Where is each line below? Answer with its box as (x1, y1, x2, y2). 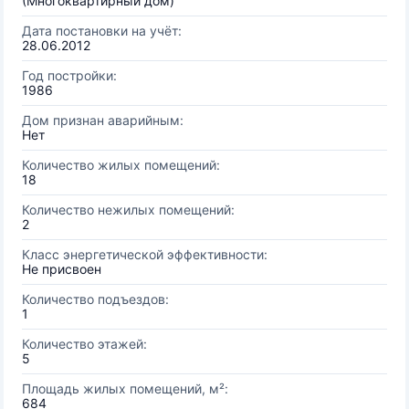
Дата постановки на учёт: (22, 23, 182, 38)
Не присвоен (22, 261, 101, 277)
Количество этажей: (22, 336, 147, 351)
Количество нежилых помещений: (22, 202, 235, 217)
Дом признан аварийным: (22, 112, 184, 128)
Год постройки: (22, 68, 117, 83)
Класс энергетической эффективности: (22, 246, 267, 262)
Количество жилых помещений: (22, 157, 220, 173)
